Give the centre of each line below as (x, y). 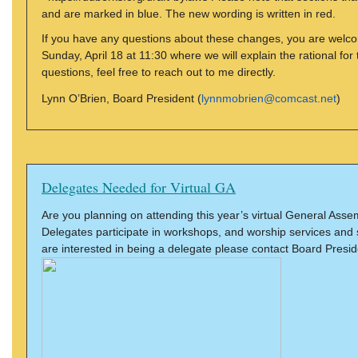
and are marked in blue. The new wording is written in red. (189, 14)
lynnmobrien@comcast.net (269, 98)
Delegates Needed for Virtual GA (139, 187)
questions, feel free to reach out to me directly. (159, 72)
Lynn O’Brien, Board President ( (121, 98)
